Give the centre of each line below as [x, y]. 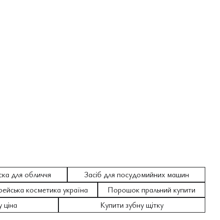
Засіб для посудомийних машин [136, 174]
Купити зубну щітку [132, 205]
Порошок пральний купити [151, 189]
